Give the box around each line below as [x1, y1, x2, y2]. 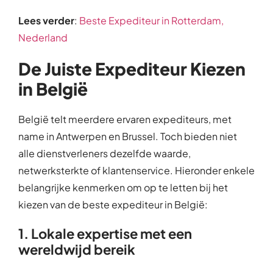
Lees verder [18, 13, 74, 27]
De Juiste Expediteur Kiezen [18, 57, 246, 79]
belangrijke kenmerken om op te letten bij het [18, 180, 228, 194]
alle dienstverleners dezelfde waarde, [18, 146, 191, 160]
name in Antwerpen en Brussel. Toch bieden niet [18, 129, 237, 143]
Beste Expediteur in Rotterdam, [79, 13, 224, 27]
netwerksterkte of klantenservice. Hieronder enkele [18, 163, 255, 177]
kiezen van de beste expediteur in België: [18, 197, 208, 211]
